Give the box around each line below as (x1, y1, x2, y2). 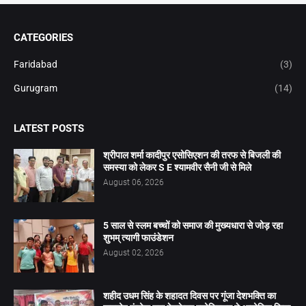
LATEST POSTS (14, 122, 84, 135)
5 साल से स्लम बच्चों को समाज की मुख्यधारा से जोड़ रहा (103, 219, 283, 231)
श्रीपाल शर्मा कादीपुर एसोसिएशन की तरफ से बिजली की (103, 149, 281, 161)
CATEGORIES (14, 31, 73, 44)
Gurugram (14, 82, 57, 94)
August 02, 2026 (103, 247, 164, 258)
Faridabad (14, 58, 57, 70)
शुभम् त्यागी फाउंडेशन (103, 232, 173, 243)
